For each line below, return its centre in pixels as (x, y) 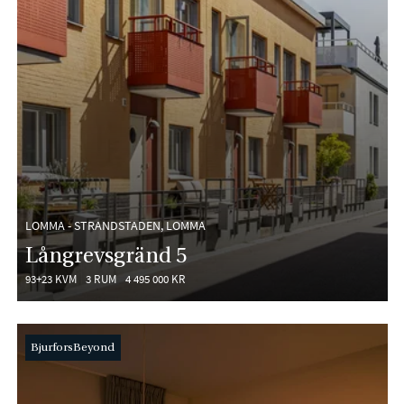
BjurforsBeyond (73, 347)
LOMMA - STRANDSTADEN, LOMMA (115, 225)
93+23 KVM (50, 279)
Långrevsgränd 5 (106, 256)
